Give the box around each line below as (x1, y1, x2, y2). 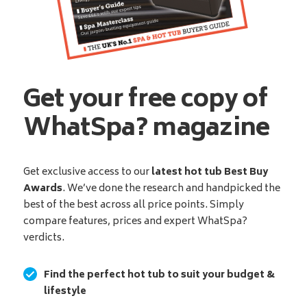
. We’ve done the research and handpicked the (62, 180, 280, 198)
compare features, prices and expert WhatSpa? (23, 213, 247, 231)
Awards (23, 180, 62, 198)
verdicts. (23, 230, 64, 247)
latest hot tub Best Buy (151, 164, 268, 182)
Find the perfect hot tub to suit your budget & (43, 267, 275, 284)
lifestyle (43, 283, 86, 301)
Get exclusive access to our (23, 164, 151, 182)
